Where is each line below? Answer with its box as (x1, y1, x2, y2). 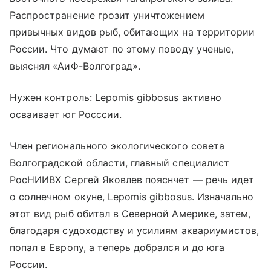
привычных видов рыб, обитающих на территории (10, 25, 255, 38)
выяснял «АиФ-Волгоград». (10, 59, 141, 72)
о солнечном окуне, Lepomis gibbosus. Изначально (10, 190, 254, 203)
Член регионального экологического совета (10, 139, 224, 152)
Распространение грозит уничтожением (10, 8, 204, 21)
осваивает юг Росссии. (10, 108, 122, 120)
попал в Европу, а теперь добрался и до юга (10, 241, 225, 253)
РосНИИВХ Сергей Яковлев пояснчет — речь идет (10, 173, 255, 186)
